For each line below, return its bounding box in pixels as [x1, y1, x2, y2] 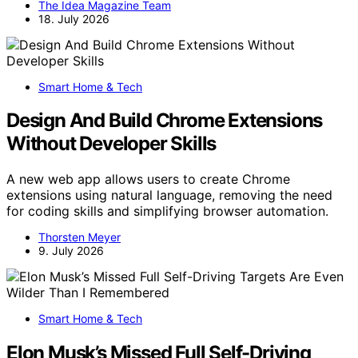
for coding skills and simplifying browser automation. [6, 203, 328, 220]
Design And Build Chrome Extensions [6, 109, 323, 133]
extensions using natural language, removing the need [6, 187, 332, 204]
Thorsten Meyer [38, 230, 121, 245]
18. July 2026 [38, 11, 109, 26]
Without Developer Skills [6, 132, 217, 156]
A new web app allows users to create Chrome [6, 171, 290, 188]
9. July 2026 [38, 244, 104, 258]
